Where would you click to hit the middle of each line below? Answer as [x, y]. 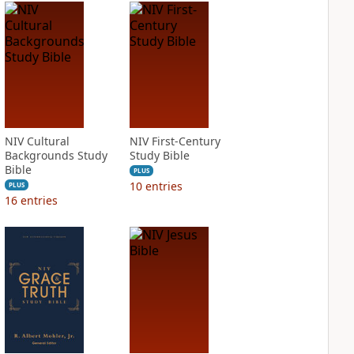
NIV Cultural [37, 141]
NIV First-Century [175, 141]
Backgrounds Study [56, 155]
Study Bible [159, 155]
